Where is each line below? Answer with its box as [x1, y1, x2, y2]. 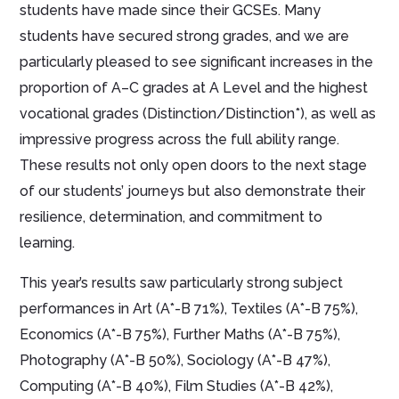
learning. [20, 233, 76, 251]
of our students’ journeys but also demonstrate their [20, 182, 366, 199]
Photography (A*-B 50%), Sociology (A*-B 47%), [20, 351, 331, 369]
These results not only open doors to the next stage [20, 156, 368, 174]
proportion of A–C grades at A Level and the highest [20, 78, 369, 96]
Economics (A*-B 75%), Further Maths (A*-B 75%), [20, 325, 341, 343]
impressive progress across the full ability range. [20, 130, 340, 148]
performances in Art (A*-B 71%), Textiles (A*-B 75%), [20, 299, 359, 317]
